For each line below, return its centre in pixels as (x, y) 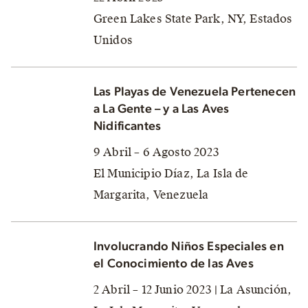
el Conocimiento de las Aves (174, 264)
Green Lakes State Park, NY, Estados (193, 19)
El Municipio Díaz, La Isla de (171, 174)
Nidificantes (128, 126)
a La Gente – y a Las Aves (162, 109)
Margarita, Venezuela (151, 195)
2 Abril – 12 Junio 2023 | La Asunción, (193, 290)
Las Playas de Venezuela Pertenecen (195, 92)
